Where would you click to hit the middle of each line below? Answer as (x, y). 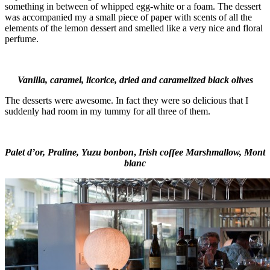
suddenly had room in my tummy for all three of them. (108, 111)
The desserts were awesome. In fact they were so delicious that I (127, 100)
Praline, (64, 152)
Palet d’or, (26, 152)
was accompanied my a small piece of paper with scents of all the (128, 17)
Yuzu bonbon (108, 152)
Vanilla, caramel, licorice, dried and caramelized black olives (135, 80)
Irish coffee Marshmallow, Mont (202, 152)
